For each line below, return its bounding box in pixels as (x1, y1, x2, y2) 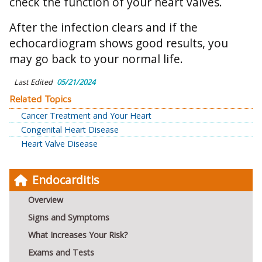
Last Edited (14, 77, 53, 88)
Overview (28, 194, 63, 206)
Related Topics (9, 94, 71, 105)
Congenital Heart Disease (21, 124, 119, 136)
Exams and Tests (28, 247, 94, 258)
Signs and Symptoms (28, 212, 109, 223)
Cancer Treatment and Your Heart (21, 110, 151, 122)
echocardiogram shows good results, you (9, 35, 228, 51)
